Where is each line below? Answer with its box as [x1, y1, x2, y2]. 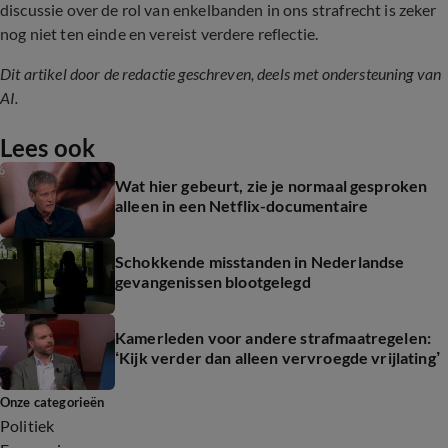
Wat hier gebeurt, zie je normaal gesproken [115, 176, 428, 195]
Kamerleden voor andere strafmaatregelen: [115, 328, 431, 347]
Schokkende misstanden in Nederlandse [115, 252, 405, 271]
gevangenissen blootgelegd [115, 272, 311, 291]
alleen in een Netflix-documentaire [115, 196, 369, 215]
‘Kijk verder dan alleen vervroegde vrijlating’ [115, 348, 440, 367]
